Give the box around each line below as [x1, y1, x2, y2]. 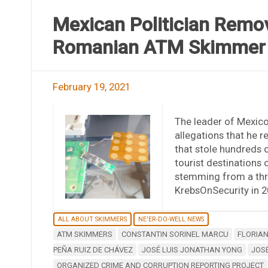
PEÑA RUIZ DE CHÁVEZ [53, 245, 133, 255]
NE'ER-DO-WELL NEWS [138, 215, 204, 224]
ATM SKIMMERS [56, 230, 112, 239]
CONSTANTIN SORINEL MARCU [121, 230, 229, 239]
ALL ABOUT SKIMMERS [57, 215, 127, 224]
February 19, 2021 [52, 80, 130, 93]
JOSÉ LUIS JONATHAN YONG [141, 245, 242, 255]
